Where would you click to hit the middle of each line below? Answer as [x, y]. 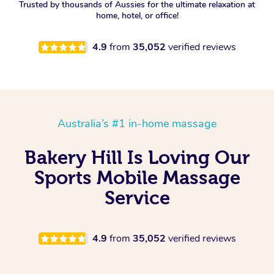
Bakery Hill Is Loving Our [137, 157]
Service [137, 198]
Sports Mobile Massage [137, 178]
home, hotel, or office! [137, 16]
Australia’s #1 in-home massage [137, 124]
